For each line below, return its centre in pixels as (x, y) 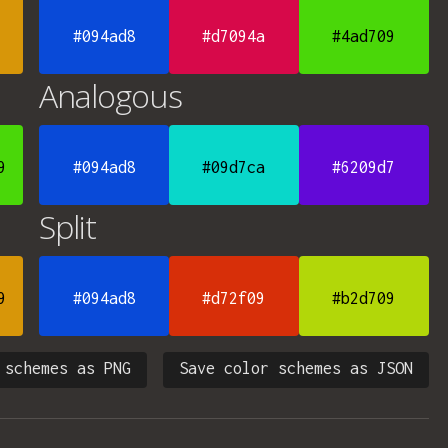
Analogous (111, 95)
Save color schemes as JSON (295, 368)
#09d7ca (234, 167)
